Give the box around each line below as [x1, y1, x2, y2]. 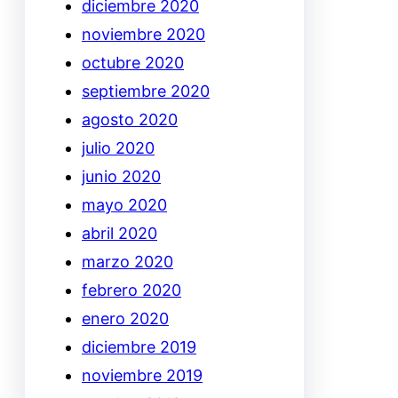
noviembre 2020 [82, 24, 205, 44]
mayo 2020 [82, 195, 167, 214]
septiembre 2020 [82, 81, 210, 100]
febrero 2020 [82, 280, 181, 299]
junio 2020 [82, 166, 161, 186]
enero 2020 [82, 308, 169, 328]
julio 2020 [82, 138, 155, 157]
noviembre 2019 [82, 365, 203, 385]
